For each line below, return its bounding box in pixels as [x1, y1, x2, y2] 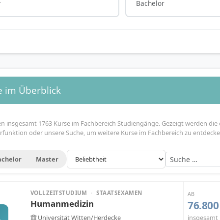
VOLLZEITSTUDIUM [30, 189, 89, 196]
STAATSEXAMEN [94, 189, 142, 196]
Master [35, 154, 58, 164]
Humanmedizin [30, 197, 94, 209]
